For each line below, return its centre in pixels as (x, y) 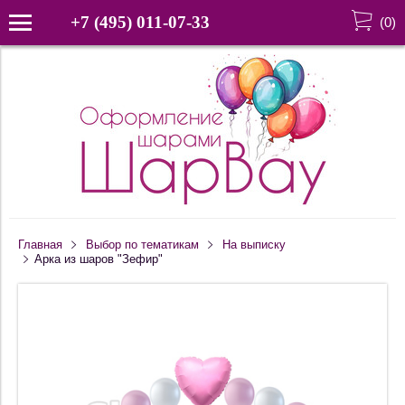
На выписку (254, 245)
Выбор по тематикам (142, 245)
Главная (40, 245)
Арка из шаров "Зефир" (98, 259)
